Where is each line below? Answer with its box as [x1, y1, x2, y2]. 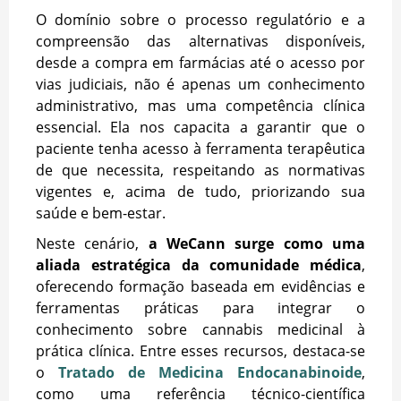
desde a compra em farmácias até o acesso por [36, 53, 365, 73]
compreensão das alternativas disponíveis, [36, 31, 365, 52]
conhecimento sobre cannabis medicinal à [36, 320, 365, 340]
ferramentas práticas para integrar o [36, 298, 365, 319]
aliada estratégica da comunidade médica [36, 255, 362, 276]
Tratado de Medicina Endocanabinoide [58, 363, 362, 383]
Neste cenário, [36, 234, 149, 254]
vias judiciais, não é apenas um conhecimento [36, 74, 365, 95]
